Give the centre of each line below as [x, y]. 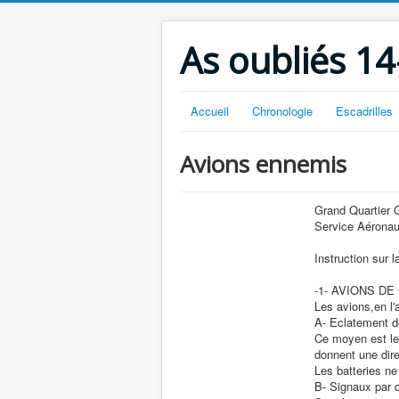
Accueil [210, 111]
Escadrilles [364, 111]
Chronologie [282, 111]
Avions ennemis [263, 164]
